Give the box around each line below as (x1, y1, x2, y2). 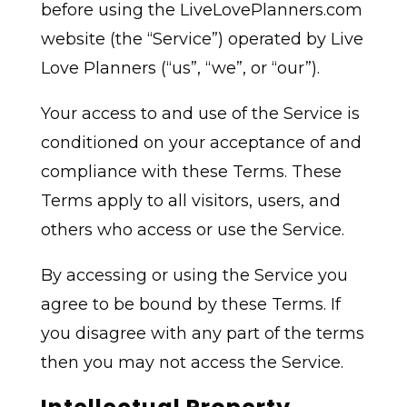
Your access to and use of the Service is (40, 104, 360, 124)
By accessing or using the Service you (40, 265, 348, 286)
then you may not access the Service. (40, 352, 343, 373)
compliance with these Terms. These (40, 162, 342, 183)
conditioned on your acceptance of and (40, 133, 362, 154)
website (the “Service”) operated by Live (40, 29, 363, 50)
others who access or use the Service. (40, 220, 344, 241)
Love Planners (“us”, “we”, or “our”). (40, 58, 320, 79)
